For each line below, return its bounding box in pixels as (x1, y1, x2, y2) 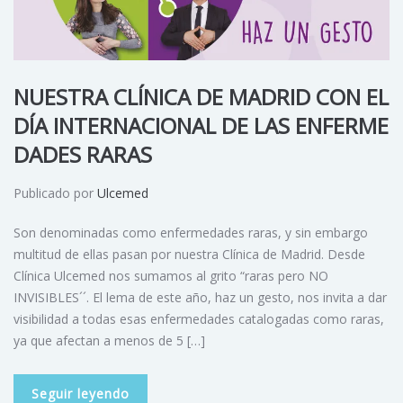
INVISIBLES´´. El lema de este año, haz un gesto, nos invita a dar (13, 289, 387, 306)
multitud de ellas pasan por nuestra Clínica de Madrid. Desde (13, 246, 365, 263)
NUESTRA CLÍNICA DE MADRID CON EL (13, 82, 389, 112)
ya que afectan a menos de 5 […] (13, 332, 205, 349)
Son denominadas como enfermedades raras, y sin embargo (13, 224, 368, 241)
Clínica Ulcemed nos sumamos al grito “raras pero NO (13, 267, 328, 284)
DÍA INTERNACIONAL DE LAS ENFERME (13, 111, 389, 140)
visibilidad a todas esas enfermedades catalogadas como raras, (13, 310, 384, 327)
